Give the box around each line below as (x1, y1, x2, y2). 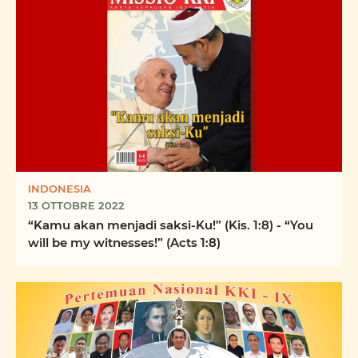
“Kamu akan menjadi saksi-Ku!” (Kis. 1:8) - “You (28, 217, 313, 233)
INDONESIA (28, 181, 91, 196)
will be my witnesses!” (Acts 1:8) (28, 234, 221, 251)
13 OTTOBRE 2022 (28, 198, 125, 213)
